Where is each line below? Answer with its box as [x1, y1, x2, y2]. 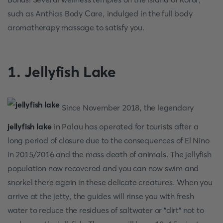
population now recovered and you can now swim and [7, 163, 199, 173]
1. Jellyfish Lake [7, 63, 116, 81]
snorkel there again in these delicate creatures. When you [7, 177, 213, 187]
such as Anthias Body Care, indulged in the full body [7, 8, 193, 18]
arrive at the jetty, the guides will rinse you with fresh [7, 191, 194, 201]
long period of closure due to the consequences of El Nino [7, 135, 210, 145]
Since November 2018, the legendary [60, 102, 194, 112]
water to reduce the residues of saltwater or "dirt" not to [7, 205, 204, 215]
